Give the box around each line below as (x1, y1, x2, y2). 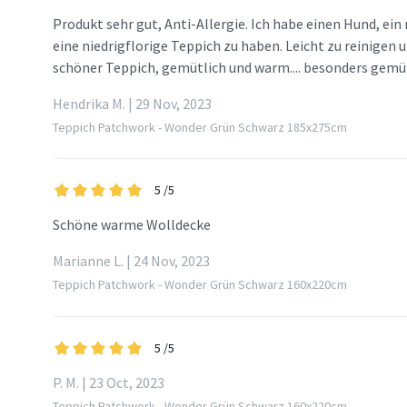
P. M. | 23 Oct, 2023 (53, 373, 164, 392)
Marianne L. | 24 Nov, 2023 (53, 252, 210, 271)
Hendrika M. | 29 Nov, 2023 (53, 94, 212, 114)
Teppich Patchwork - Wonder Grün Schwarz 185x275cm (53, 119, 347, 136)
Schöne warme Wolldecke (53, 215, 211, 234)
